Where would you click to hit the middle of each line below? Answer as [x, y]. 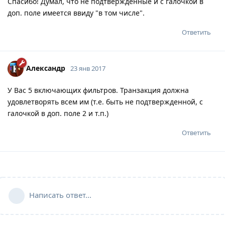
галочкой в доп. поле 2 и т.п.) [58, 113]
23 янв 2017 [88, 68]
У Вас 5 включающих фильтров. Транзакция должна [98, 90]
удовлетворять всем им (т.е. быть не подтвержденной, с [105, 101]
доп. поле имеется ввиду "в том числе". [76, 13]
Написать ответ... [60, 195]
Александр [46, 68]
